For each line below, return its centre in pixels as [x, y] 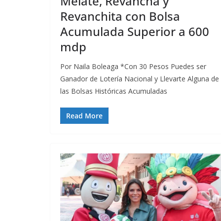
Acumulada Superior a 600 [135, 31]
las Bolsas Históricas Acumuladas [114, 91]
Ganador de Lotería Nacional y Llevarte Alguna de [140, 78]
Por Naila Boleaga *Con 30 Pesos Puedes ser [133, 66]
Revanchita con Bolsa [120, 16]
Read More [84, 115]
